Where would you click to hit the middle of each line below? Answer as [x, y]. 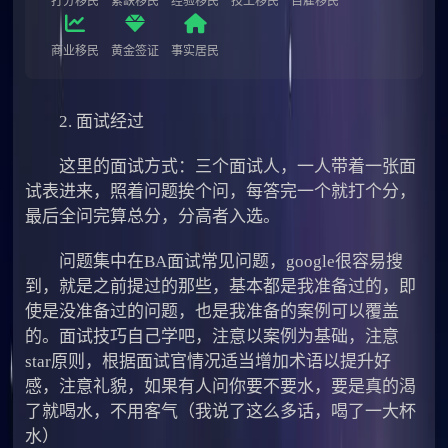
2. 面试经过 [85, 121]
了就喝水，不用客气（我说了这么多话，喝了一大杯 [221, 411]
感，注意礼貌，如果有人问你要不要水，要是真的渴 [221, 386]
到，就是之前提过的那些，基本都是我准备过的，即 [221, 286]
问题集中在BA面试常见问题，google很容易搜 [214, 261]
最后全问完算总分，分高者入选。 [153, 216]
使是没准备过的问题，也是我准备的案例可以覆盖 [212, 311]
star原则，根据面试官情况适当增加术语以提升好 [208, 361]
